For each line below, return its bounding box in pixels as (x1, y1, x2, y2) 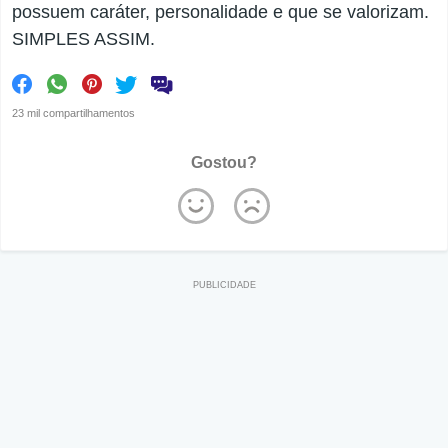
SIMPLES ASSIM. (12, 29, 155, 50)
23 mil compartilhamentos (12, 107, 135, 120)
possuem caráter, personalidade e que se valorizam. (12, 2, 429, 23)
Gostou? (191, 154, 257, 172)
